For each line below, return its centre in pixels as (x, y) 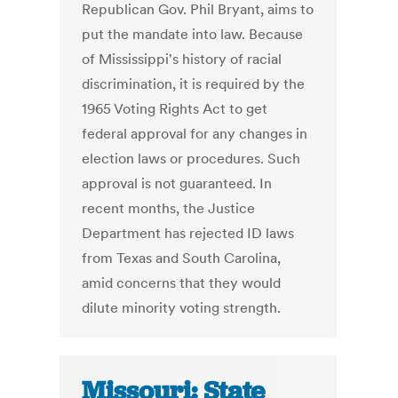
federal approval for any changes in (195, 134)
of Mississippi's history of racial (182, 59)
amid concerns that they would (182, 283)
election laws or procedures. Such (191, 159)
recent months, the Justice (169, 208)
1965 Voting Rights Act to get (175, 109)
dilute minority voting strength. (182, 308)
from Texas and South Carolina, (182, 258)
